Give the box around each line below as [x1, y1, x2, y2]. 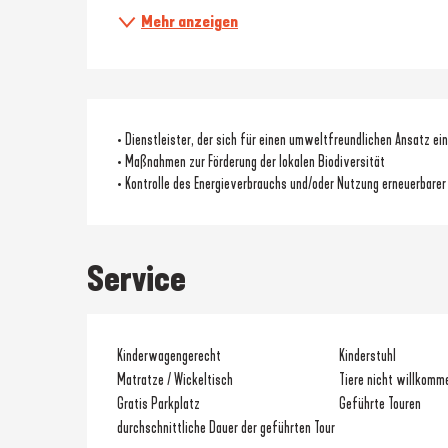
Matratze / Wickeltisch [117, 369, 234, 389]
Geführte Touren [338, 393, 421, 413]
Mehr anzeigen [141, 11, 239, 31]
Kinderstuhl [338, 345, 396, 365]
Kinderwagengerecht [117, 345, 222, 365]
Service [87, 257, 187, 300]
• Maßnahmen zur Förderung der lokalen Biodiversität [117, 151, 386, 171]
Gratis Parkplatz [117, 393, 201, 413]
